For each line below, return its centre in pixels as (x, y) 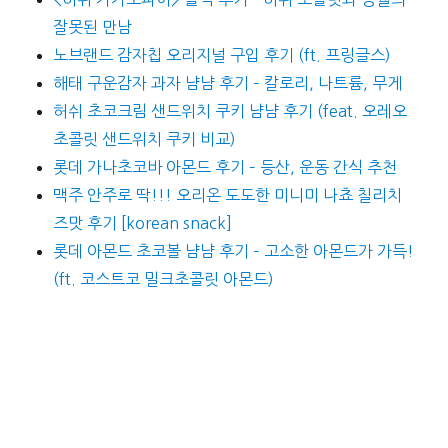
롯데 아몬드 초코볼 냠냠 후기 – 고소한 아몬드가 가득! (233, 250)
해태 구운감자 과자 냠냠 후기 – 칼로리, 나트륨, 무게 (227, 82)
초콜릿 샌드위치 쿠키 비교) (144, 138)
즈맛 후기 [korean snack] (142, 222)
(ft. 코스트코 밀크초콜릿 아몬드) (163, 278)
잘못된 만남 (92, 26)
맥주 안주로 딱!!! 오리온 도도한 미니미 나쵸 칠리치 (227, 194)
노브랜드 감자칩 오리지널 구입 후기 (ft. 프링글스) (221, 54)
